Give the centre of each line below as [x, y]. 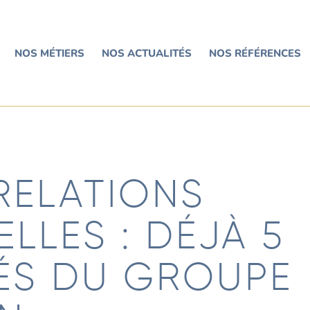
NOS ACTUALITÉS [146, 53]
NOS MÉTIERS [49, 53]
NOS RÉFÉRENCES [255, 53]
